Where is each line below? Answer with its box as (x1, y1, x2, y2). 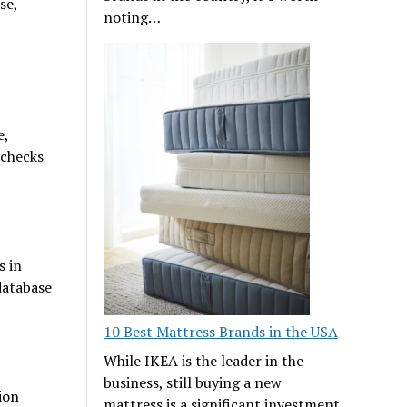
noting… (104, 6, 162, 27)
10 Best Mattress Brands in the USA (104, 321, 339, 342)
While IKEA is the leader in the (104, 350, 304, 371)
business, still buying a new (104, 372, 283, 392)
